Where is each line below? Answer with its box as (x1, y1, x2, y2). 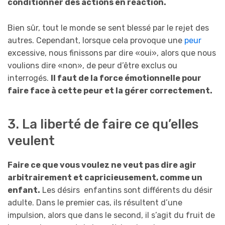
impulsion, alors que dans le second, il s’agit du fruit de (8, 210, 215, 220)
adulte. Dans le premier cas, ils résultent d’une (8, 198, 182, 208)
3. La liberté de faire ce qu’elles (8, 117, 198, 132)
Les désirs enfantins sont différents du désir (40, 185, 212, 195)
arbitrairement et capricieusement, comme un (8, 173, 202, 183)
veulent (8, 133, 55, 149)
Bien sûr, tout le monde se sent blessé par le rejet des (8, 23, 209, 33)
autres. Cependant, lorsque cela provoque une (8, 35, 184, 45)
